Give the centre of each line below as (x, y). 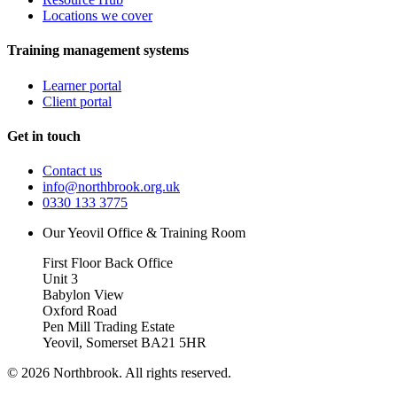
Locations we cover (97, 15)
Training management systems (98, 51)
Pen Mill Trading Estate (109, 327)
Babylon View (83, 295)
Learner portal (82, 85)
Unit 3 (60, 279)
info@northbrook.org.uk (111, 187)
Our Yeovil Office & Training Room (144, 233)
